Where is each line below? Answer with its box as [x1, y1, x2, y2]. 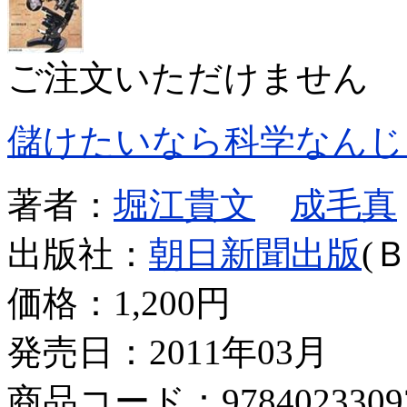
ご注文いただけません [7, 57, 369, 97]
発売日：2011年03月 [7, 332, 329, 372]
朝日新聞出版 [149, 233, 362, 273]
